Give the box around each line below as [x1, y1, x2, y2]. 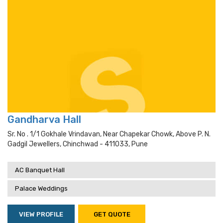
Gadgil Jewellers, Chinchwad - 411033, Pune [7, 140, 148, 148]
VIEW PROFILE [19, 211, 63, 218]
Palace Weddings [15, 185, 68, 192]
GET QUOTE [93, 211, 130, 218]
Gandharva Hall [7, 113, 81, 125]
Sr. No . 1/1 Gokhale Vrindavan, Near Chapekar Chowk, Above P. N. [7, 130, 211, 138]
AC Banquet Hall [15, 166, 65, 174]
